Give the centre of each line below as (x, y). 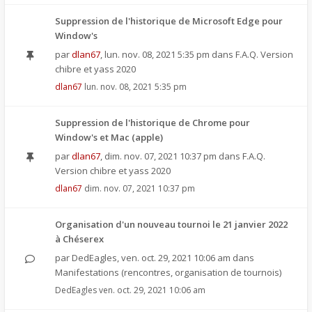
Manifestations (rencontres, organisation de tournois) (168, 272)
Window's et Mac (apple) (109, 137)
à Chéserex (79, 239)
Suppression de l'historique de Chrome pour (153, 123)
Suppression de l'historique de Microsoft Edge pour (169, 21)
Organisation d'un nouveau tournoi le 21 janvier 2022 (171, 224)
